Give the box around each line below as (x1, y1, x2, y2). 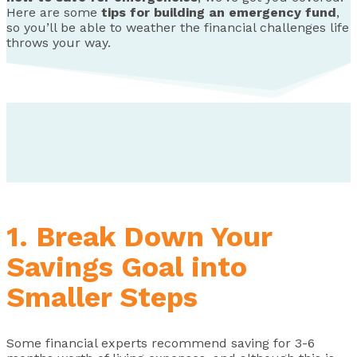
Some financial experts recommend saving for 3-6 (6, 335, 315, 351)
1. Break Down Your (6, 220, 272, 254)
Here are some (6, 5, 101, 21)
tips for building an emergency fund (101, 5, 336, 21)
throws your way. (6, 35, 111, 51)
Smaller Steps (6, 280, 198, 315)
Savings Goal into (6, 250, 247, 284)
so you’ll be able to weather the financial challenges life (6, 20, 349, 36)
